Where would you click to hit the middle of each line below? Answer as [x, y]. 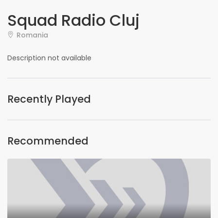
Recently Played [49, 99]
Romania [32, 35]
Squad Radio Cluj [73, 20]
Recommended [48, 141]
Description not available [49, 58]
